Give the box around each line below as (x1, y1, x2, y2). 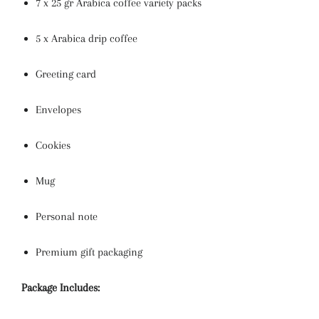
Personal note (36, 210, 98, 223)
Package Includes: (21, 281, 100, 294)
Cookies (36, 139, 70, 152)
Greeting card (36, 68, 96, 80)
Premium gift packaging (36, 246, 142, 258)
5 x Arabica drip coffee (36, 32, 137, 45)
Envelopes (36, 103, 81, 116)
